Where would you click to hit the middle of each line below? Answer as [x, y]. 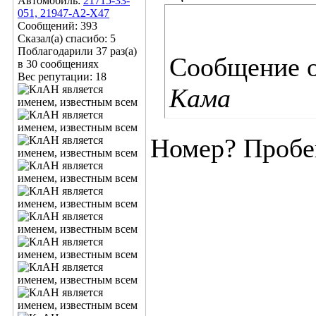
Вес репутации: [56, 77]
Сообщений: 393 [57, 26]
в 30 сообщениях [58, 64]
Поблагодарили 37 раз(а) [77, 51]
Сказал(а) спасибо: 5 [67, 38]
